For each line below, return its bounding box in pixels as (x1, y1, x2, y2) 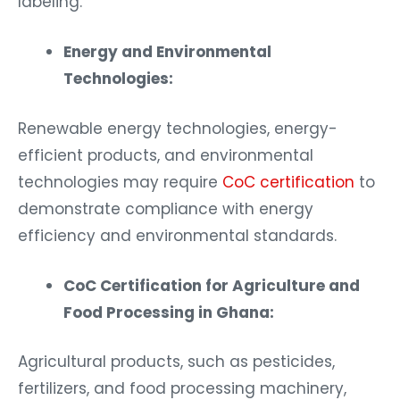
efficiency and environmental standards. (18, 224, 337, 246)
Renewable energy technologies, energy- (18, 117, 337, 139)
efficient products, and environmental (18, 144, 313, 166)
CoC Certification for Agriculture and (63, 274, 360, 296)
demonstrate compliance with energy (18, 197, 313, 220)
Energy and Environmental (63, 41, 271, 63)
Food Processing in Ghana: (63, 301, 274, 323)
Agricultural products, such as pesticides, (18, 351, 335, 373)
